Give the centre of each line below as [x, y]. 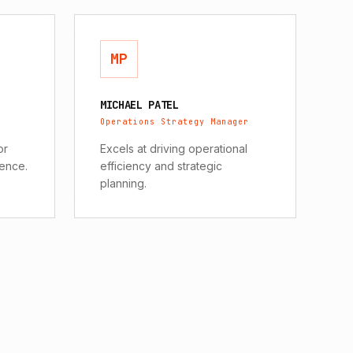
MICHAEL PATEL [139, 105]
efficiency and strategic [161, 166]
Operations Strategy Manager [175, 122]
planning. [123, 183]
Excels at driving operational [174, 149]
